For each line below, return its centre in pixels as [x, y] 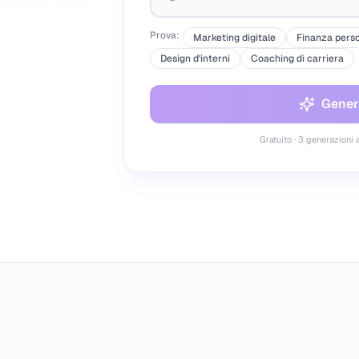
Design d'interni [195, 58]
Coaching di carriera [297, 58]
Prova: [165, 35]
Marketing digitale [234, 38]
